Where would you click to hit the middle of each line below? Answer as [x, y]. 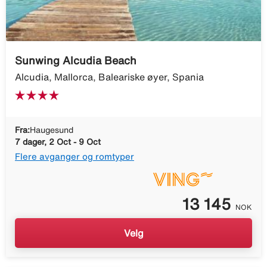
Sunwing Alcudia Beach [76, 60]
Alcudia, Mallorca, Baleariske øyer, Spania [109, 77]
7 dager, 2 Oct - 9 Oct [58, 142]
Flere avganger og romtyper [74, 156]
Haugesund [52, 130]
